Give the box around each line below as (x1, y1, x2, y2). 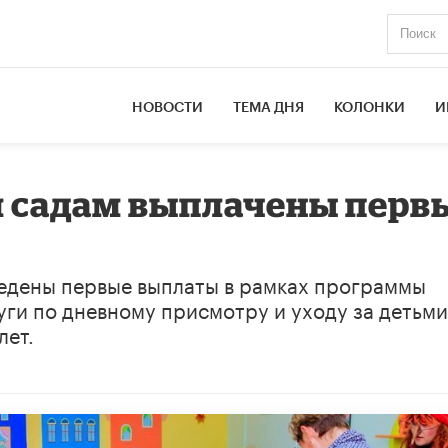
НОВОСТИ (132, 100, 204, 115)
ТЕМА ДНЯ (233, 100, 305, 115)
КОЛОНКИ (334, 100, 406, 115)
